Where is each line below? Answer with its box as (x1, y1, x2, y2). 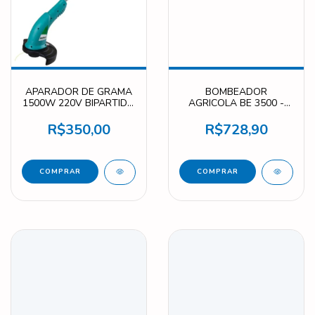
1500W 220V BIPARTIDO (22, 96, 135, 110)
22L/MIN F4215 (202, 107, 270, 121)
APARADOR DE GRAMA (25, 84, 132, 98)
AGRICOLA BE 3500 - (188, 96, 284, 110)
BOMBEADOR (205, 84, 267, 98)
